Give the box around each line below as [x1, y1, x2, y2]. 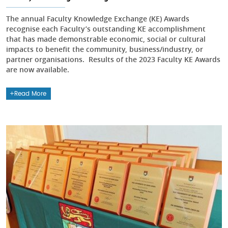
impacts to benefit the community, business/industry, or [6, 44, 203, 54]
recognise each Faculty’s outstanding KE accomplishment [6, 24, 206, 34]
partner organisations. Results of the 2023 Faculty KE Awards [6, 54, 220, 65]
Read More [14, 91, 47, 97]
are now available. [6, 65, 71, 75]
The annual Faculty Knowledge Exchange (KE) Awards [6, 14, 189, 24]
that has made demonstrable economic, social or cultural [6, 34, 206, 44]
